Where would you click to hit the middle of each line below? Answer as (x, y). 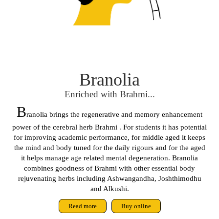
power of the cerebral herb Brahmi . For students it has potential (109, 127)
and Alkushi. (109, 188)
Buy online (136, 206)
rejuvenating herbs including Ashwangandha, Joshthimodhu (109, 178)
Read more (82, 206)
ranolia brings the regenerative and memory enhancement (114, 114)
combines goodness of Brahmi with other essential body (109, 168)
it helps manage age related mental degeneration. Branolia (109, 158)
